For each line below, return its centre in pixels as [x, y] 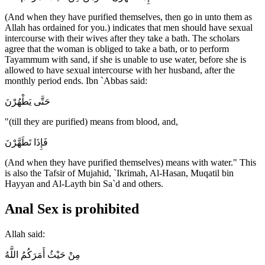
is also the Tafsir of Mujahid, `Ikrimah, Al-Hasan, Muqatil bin [119, 173]
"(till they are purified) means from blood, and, [91, 122]
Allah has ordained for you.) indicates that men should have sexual [129, 28]
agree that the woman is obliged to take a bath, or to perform [117, 49]
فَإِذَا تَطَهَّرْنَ [26, 143]
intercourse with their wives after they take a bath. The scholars [122, 38]
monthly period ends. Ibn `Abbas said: [76, 81]
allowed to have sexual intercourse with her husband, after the [120, 70]
